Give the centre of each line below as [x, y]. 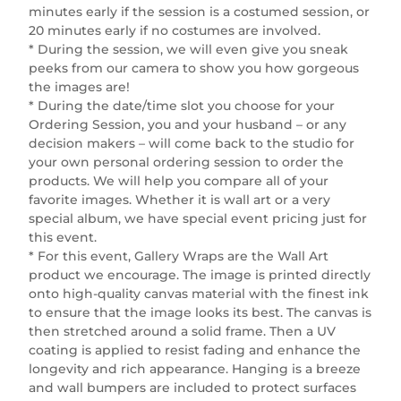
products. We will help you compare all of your [179, 180]
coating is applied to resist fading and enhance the [195, 350]
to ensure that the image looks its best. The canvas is [200, 312]
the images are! [80, 86]
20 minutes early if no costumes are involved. [175, 30]
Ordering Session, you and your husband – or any [188, 124]
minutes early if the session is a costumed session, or [200, 11]
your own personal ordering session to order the [187, 162]
